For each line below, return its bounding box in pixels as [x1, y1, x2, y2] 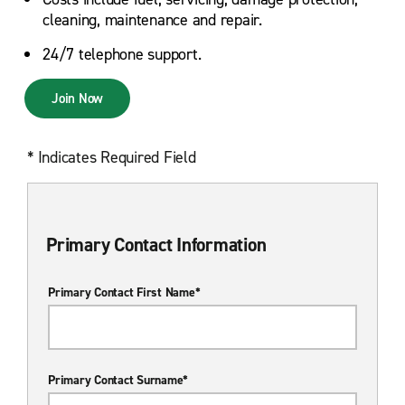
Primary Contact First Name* [48, 283, 201, 301]
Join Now [52, 89, 103, 108]
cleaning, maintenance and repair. [42, 8, 262, 31]
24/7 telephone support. [42, 42, 202, 65]
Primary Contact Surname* [48, 371, 188, 389]
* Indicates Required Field [27, 146, 196, 168]
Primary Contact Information [46, 231, 267, 258]
